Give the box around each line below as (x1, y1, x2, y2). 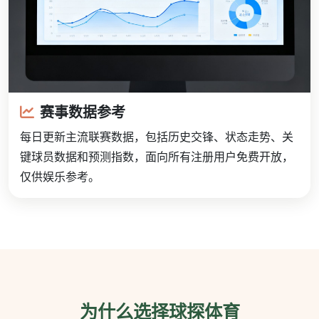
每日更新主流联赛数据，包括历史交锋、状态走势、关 (20, 129, 293, 145)
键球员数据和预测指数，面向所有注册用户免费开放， (20, 149, 293, 165)
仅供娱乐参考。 (20, 169, 100, 185)
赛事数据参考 (40, 103, 125, 122)
